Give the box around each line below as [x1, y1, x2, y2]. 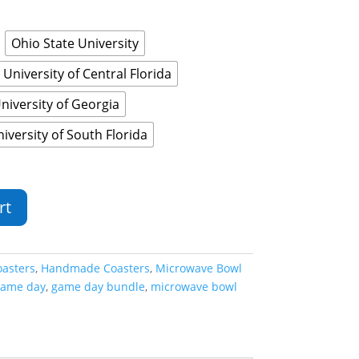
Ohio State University [10, 34, 139, 53]
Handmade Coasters [40, 260, 150, 276]
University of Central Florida [2, 65, 171, 83]
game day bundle [50, 278, 145, 294]
